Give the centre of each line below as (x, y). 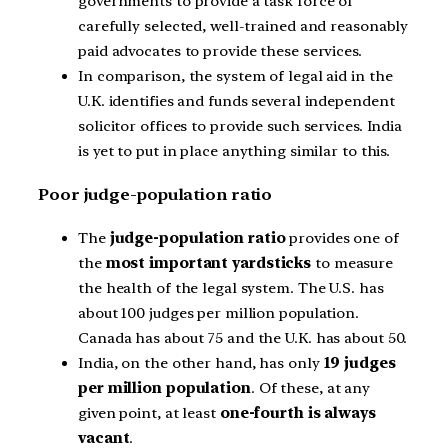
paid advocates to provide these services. (220, 51)
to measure (352, 262)
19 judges (359, 362)
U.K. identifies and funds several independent (236, 101)
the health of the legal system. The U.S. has (231, 287)
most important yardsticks (208, 262)
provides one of (342, 237)
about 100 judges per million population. (218, 312)
